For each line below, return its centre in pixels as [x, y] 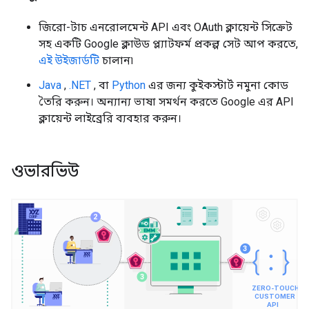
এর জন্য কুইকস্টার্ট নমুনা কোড [217, 85]
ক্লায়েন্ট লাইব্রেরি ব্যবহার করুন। [110, 118]
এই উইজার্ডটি [69, 60]
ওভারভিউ [47, 171]
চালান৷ [116, 60]
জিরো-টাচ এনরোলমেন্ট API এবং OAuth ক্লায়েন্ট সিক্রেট [166, 27]
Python [129, 85]
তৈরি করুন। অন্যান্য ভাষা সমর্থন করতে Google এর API [166, 102]
